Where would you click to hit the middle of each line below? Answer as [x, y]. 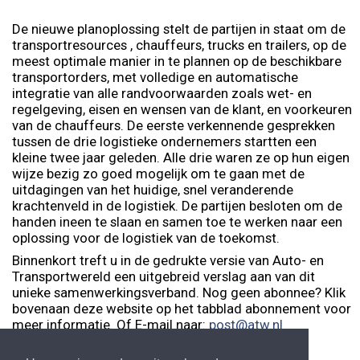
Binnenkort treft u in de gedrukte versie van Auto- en [168, 260]
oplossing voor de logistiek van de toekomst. [147, 237]
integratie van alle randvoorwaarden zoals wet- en [162, 93]
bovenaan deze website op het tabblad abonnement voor [182, 308]
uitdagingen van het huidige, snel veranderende [153, 189]
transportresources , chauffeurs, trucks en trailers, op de [179, 45]
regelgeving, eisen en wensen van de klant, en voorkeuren [182, 109]
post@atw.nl [247, 324]
